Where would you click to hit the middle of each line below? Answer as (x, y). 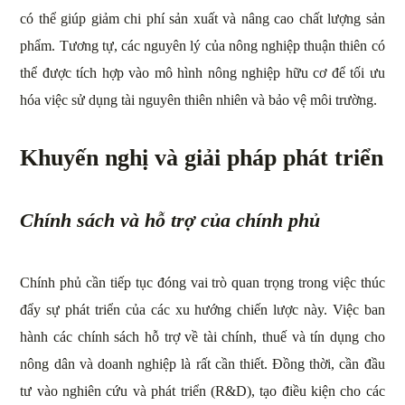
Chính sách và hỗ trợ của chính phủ (170, 221)
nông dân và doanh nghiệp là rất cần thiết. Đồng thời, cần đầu (202, 364)
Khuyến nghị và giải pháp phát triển (202, 158)
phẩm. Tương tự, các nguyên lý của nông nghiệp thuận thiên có (202, 46)
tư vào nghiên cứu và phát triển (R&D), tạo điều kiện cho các (202, 391)
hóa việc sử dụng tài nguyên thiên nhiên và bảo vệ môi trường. (199, 100)
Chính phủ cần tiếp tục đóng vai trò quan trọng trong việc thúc (202, 283)
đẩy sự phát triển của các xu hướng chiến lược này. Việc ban (202, 310)
